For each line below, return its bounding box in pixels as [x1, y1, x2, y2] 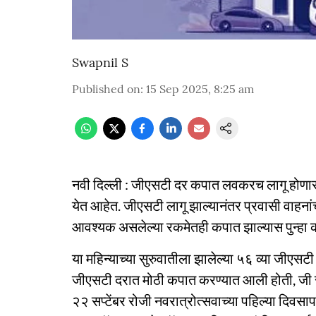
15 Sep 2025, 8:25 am [146, 82, 254, 96]
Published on [72, 82, 140, 96]
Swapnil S [72, 54, 128, 71]
